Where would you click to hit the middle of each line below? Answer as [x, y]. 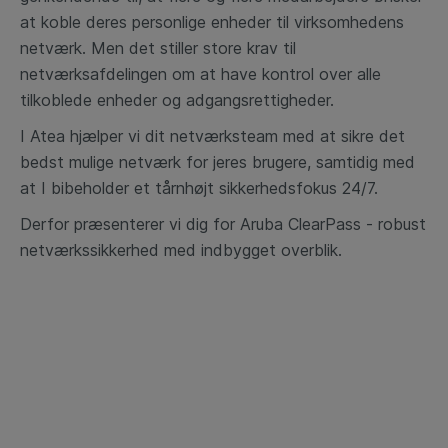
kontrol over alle [321, 74]
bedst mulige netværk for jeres [136, 162]
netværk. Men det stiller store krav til [158, 48]
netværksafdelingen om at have [141, 74]
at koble [53, 22]
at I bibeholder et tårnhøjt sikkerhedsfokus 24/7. [201, 188]
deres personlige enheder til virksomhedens [245, 22]
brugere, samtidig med [333, 162]
